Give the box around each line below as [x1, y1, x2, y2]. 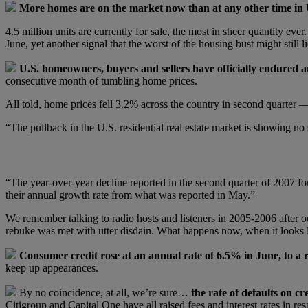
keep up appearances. [5, 261, 98, 274]
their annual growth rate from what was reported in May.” [5, 188, 255, 201]
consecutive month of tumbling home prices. [5, 74, 197, 87]
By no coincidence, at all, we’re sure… [16, 286, 191, 298]
